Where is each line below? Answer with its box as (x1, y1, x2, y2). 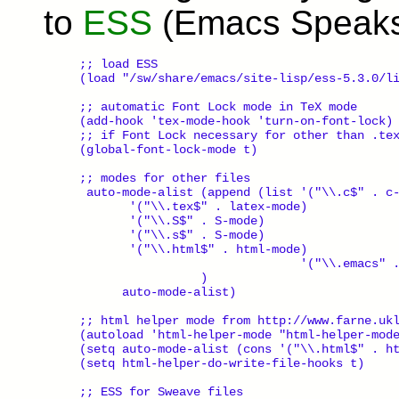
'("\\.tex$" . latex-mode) (79, 199, 307, 214)
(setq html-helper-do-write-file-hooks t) (79, 355, 364, 370)
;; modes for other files (79, 170, 250, 185)
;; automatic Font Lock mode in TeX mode (79, 99, 357, 114)
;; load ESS (79, 56, 158, 71)
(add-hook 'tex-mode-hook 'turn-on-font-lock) (79, 113, 393, 128)
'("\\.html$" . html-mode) (79, 241, 307, 256)
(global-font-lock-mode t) (79, 142, 257, 157)
